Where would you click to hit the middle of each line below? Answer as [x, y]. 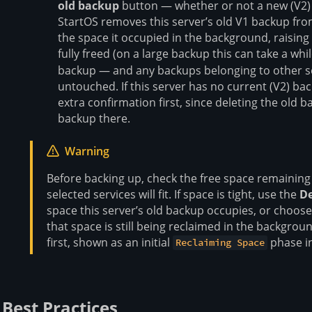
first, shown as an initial [110, 242]
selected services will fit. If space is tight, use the [173, 194]
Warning [87, 151]
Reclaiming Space [220, 243]
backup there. [94, 118]
